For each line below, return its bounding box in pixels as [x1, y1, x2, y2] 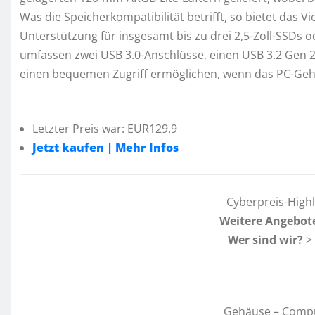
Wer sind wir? [228, 232, 303, 248]
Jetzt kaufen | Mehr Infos [32, 139, 179, 155]
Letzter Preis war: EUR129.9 [32, 120, 177, 136]
